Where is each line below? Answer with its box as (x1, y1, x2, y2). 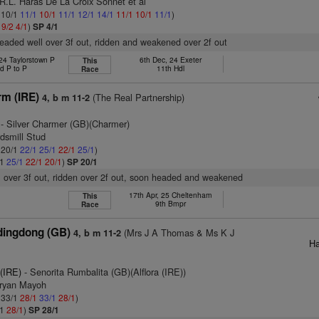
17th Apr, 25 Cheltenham (128, 189, 212, 200)
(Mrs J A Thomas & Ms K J (121, 226, 235, 239)
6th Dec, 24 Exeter (139, 54, 202, 65)
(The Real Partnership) (90, 90, 185, 104)
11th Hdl (156, 63, 184, 73)
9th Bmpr (155, 198, 186, 209)
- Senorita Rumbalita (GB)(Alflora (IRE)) (21, 265, 187, 278)
